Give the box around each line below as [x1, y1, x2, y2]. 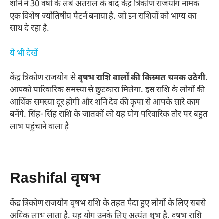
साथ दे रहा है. [10, 23, 49, 35]
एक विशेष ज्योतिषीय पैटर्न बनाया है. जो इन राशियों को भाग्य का [10, 11, 196, 22]
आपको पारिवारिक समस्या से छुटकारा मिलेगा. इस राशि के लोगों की [10, 85, 205, 96]
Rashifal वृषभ [10, 170, 100, 189]
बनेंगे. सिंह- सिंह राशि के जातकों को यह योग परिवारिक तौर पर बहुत [10, 109, 208, 121]
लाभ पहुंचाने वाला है [10, 122, 69, 133]
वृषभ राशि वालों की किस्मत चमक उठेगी [78, 73, 205, 84]
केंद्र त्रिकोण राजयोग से [10, 73, 78, 84]
